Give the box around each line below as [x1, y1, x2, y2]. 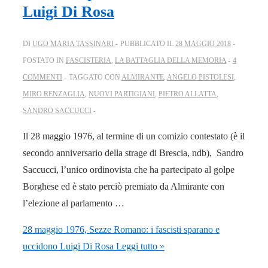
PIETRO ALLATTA [159, 89, 217, 98]
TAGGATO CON [69, 72, 121, 81]
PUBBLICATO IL [120, 39, 175, 48]
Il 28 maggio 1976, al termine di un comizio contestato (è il [23, 130, 245, 141]
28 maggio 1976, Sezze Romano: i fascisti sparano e [23, 224, 220, 234]
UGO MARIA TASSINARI [32, 39, 114, 48]
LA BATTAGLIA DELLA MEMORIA [115, 56, 226, 65]
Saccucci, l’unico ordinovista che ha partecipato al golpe [23, 164, 234, 175]
